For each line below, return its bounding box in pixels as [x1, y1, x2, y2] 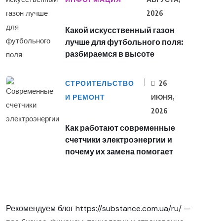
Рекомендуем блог [6, 203, 75, 214]
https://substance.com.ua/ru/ [75, 203, 182, 214]
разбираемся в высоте [65, 49, 154, 59]
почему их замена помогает [65, 147, 173, 157]
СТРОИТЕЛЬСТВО [65, 79, 134, 88]
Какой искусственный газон [65, 25, 175, 36]
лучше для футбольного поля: [65, 37, 184, 47]
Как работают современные [65, 123, 175, 133]
